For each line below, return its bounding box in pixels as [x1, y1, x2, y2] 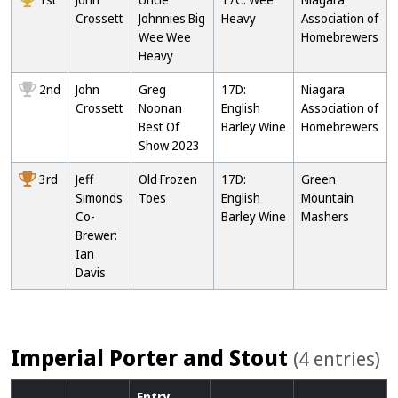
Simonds [76, 189, 123, 206]
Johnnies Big [139, 10, 205, 27]
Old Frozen [139, 171, 197, 187]
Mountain [301, 189, 354, 206]
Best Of [139, 118, 179, 135]
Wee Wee [139, 28, 191, 45]
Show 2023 [139, 137, 200, 154]
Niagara [301, 81, 345, 98]
